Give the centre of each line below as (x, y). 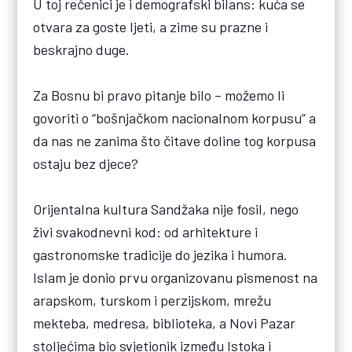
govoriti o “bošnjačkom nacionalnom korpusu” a (175, 117)
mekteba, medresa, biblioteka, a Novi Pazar (165, 323)
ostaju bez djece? (86, 163)
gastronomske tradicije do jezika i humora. (161, 254)
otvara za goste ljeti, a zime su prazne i (151, 26)
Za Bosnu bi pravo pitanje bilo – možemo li (159, 95)
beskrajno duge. (82, 49)
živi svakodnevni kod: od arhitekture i (146, 231)
